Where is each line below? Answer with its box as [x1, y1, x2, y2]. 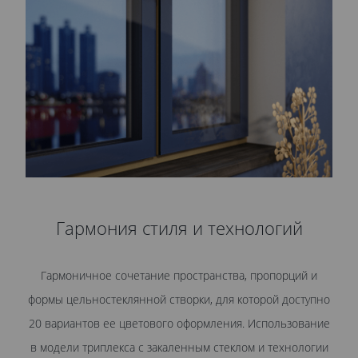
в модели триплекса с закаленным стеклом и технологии [30, 340, 328, 356]
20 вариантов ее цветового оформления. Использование [28, 316, 330, 332]
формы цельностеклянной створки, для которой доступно [28, 292, 330, 308]
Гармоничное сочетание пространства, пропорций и [41, 268, 317, 284]
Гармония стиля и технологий [55, 217, 303, 241]
